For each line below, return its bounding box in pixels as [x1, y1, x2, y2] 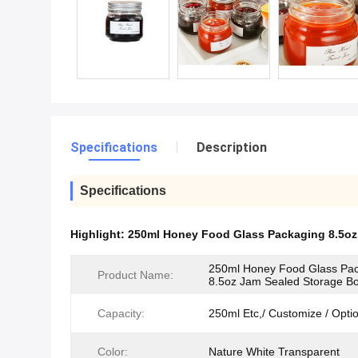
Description [197, 140, 267, 155]
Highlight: [70, 228, 128, 241]
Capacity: [97, 307, 145, 320]
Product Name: [97, 268, 173, 281]
